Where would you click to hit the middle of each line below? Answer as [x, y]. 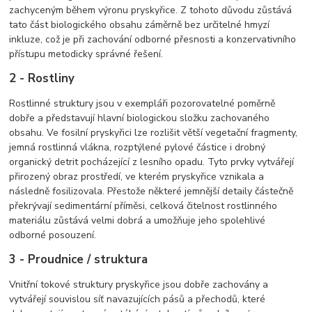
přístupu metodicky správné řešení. [86, 54]
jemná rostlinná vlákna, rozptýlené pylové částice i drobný [138, 148]
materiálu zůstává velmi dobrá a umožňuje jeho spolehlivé [138, 221]
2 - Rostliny [42, 79]
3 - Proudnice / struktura [79, 260]
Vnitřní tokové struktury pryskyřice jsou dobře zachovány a [139, 285]
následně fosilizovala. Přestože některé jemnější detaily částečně [151, 192]
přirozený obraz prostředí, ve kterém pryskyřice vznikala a [137, 177]
